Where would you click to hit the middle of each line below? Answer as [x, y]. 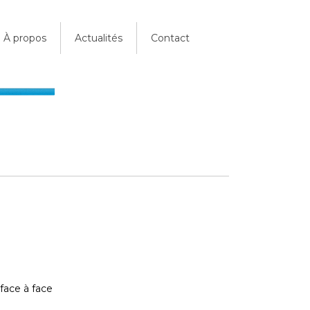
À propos [25, 38]
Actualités [99, 38]
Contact [170, 38]
